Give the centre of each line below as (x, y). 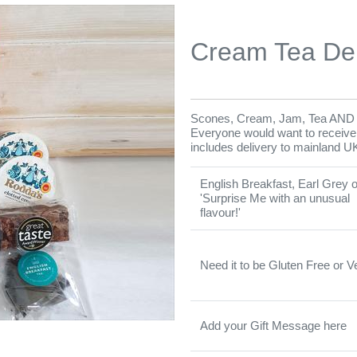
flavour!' (220, 212)
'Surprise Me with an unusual (275, 198)
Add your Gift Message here (273, 325)
